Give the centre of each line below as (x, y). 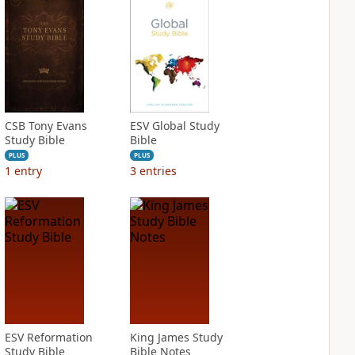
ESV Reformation (48, 337)
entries (158, 171)
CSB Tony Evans (46, 126)
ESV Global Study (174, 126)
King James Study (176, 337)
